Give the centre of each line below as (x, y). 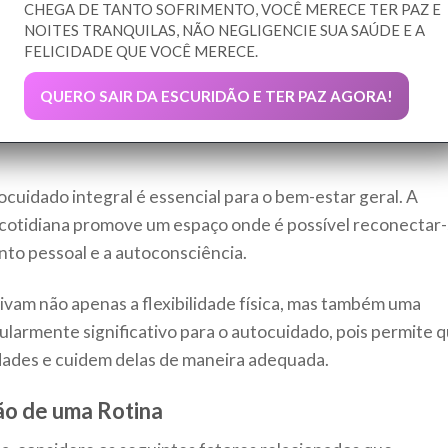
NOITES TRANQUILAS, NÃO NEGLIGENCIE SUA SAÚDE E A (224, 30)
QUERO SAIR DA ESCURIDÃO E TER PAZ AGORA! (216, 96)
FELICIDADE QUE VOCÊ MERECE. (141, 51)
